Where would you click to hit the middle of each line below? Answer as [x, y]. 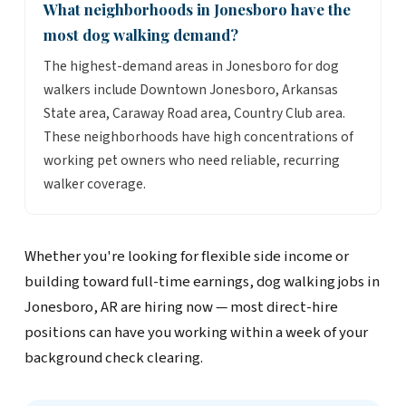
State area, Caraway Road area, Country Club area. [194, 114]
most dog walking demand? [140, 35]
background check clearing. [113, 358]
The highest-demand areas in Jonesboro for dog [191, 67]
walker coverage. [94, 184]
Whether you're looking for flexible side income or [186, 257]
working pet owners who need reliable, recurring [191, 161]
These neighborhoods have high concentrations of [198, 137]
